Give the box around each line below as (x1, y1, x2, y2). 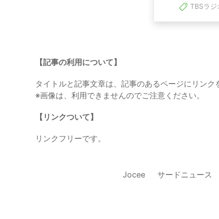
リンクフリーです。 (35, 133, 106, 144)
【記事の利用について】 (35, 57, 121, 67)
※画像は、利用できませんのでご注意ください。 (35, 90, 204, 101)
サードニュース (157, 170, 212, 180)
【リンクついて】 (35, 112, 98, 122)
